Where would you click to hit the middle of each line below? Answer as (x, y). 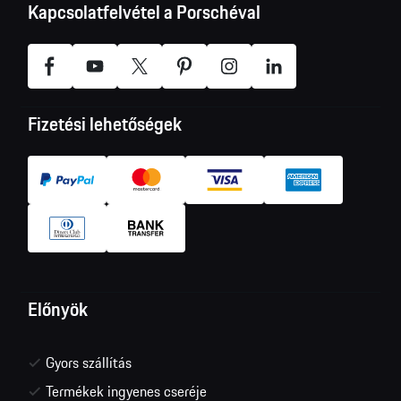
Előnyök (58, 309)
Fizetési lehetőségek (105, 124)
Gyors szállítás (89, 362)
